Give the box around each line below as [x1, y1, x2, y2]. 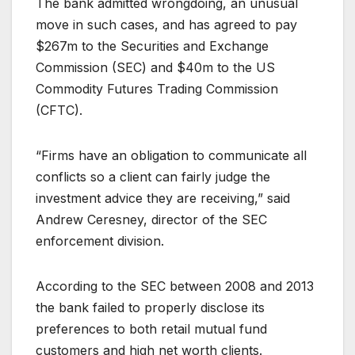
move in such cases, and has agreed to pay [36, 16, 297, 32]
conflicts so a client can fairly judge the [36, 168, 270, 185]
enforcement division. [36, 232, 164, 249]
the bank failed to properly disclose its [36, 299, 265, 315]
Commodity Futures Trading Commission [36, 80, 278, 97]
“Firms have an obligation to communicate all [36, 147, 307, 163]
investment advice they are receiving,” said [36, 189, 290, 206]
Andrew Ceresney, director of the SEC [36, 211, 267, 227]
